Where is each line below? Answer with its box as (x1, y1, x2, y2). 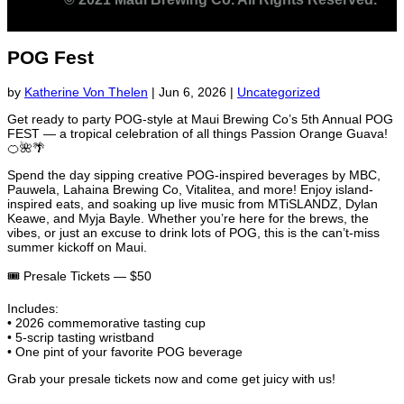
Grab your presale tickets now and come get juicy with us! (7, 371, 335, 386)
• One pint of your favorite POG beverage (7, 344, 243, 359)
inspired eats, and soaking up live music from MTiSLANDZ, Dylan (7, 196, 378, 211)
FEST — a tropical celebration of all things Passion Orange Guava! (7, 125, 388, 141)
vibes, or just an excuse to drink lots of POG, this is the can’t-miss (7, 225, 380, 240)
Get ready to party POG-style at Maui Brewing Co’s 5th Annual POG (7, 111, 393, 126)
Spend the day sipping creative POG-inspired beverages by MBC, (7, 167, 381, 182)
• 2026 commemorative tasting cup (7, 315, 206, 330)
